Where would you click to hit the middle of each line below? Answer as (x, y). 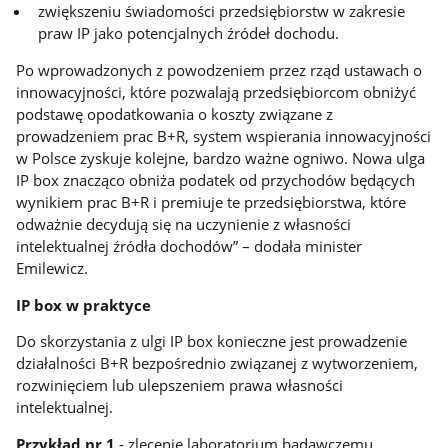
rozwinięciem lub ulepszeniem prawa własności (180, 385)
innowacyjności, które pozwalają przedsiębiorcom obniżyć (216, 92)
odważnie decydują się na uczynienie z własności (184, 224)
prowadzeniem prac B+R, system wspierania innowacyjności (224, 136)
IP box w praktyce (84, 304)
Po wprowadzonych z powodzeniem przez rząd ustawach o (219, 70)
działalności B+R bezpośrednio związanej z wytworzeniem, (217, 363)
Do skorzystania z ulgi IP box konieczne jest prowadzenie (212, 341)
